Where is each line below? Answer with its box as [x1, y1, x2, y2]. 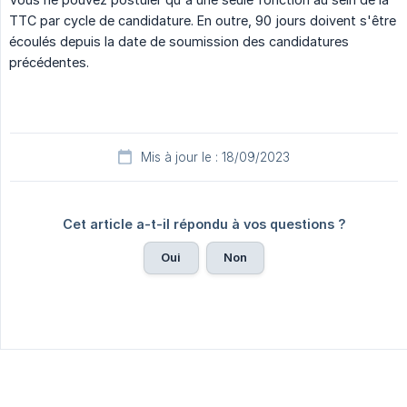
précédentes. [9, 55, 89, 71]
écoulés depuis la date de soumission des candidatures [9, 34, 349, 50]
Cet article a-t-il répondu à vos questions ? [62, 216, 346, 233]
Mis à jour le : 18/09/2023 [141, 150, 290, 165]
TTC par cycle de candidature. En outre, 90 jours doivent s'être [9, 13, 396, 29]
